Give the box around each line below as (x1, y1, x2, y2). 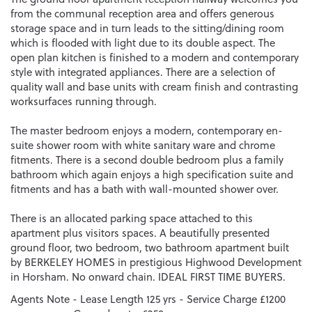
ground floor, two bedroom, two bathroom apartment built (10, 240, 289, 255)
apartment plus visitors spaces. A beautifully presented (10, 225, 270, 240)
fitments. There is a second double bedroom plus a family (10, 152, 283, 167)
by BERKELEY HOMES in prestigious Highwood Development (10, 254, 302, 270)
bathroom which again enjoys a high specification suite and (10, 166, 293, 182)
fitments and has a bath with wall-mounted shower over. (10, 181, 279, 196)
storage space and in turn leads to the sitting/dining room (10, 20, 284, 36)
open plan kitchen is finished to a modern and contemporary (10, 49, 299, 65)
